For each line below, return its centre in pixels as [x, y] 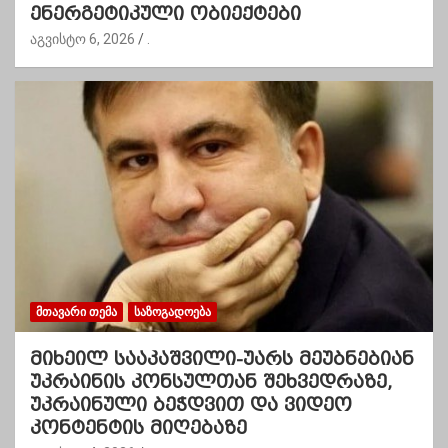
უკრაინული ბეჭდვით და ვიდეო [191, 404]
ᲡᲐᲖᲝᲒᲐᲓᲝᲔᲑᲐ [172, 311]
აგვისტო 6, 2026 [82, 38]
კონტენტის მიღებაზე [138, 427]
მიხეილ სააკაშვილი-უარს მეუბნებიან [222, 358]
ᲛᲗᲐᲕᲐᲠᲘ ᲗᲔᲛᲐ [76, 311]
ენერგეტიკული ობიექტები [165, 13]
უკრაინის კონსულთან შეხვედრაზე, [211, 381]
